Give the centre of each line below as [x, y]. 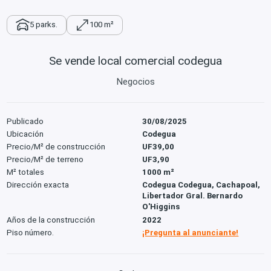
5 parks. [44, 25]
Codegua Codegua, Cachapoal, [201, 185]
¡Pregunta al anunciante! [191, 232]
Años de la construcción [51, 220]
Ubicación [25, 134]
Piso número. [31, 232]
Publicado [25, 122]
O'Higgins [161, 207]
